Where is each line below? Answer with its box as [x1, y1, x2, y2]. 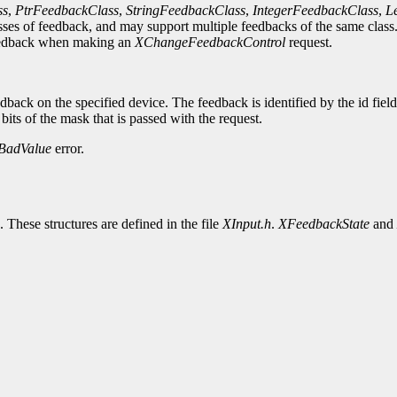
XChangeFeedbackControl [135, 35, 285, 51]
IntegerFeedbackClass [253, 3, 378, 19]
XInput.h [222, 216, 271, 232]
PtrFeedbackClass [15, 3, 119, 19]
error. [51, 141, 84, 157]
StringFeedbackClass [126, 3, 245, 19]
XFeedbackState [278, 216, 370, 232]
